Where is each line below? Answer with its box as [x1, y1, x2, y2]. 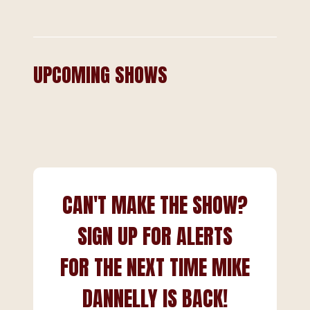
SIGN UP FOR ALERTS [77, 221, 232, 252]
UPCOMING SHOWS [33, 60, 167, 89]
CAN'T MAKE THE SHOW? [62, 190, 248, 221]
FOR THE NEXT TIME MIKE [60, 252, 250, 283]
